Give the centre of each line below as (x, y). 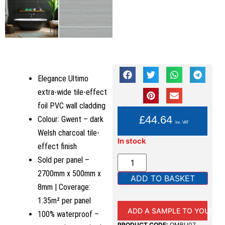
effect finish (57, 147)
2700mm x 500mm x (69, 174)
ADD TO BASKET (163, 179)
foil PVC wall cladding (72, 106)
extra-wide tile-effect (72, 92)
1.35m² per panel (64, 201)
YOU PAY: (162, 110)
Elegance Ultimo (63, 79)
